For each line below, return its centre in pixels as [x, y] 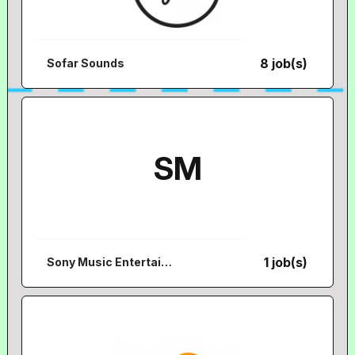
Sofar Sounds [86, 63]
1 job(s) [286, 262]
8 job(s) [284, 63]
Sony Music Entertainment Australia [167, 262]
